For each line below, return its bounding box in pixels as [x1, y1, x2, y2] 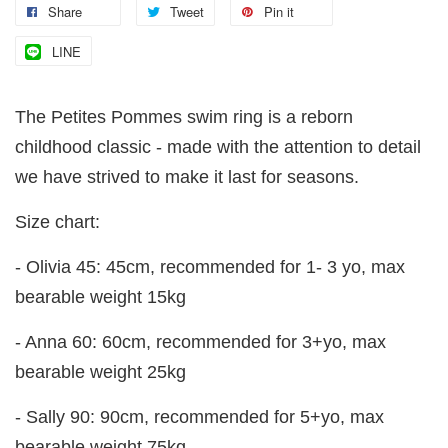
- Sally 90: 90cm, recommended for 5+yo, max [15, 407, 384, 428]
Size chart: [15, 212, 100, 233]
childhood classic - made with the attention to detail [15, 137, 421, 158]
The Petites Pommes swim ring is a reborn [15, 107, 353, 128]
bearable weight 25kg [15, 362, 186, 383]
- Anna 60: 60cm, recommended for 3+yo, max [15, 332, 386, 353]
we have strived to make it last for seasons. [15, 167, 359, 188]
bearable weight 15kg [15, 287, 186, 308]
